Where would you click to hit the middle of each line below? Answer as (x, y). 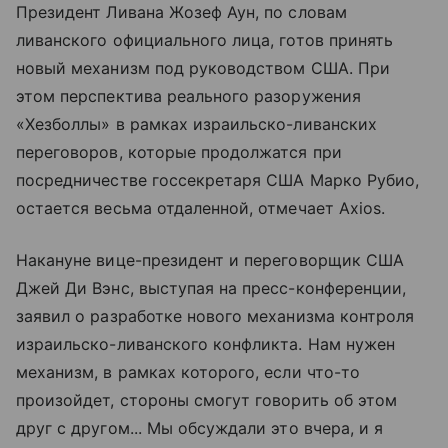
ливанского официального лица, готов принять (205, 40)
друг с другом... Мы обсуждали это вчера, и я (200, 428)
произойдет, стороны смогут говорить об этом (207, 400)
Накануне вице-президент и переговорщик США (210, 260)
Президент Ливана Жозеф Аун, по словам (181, 12)
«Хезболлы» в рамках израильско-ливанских (196, 124)
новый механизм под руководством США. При (203, 68)
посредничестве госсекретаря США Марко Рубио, (218, 180)
